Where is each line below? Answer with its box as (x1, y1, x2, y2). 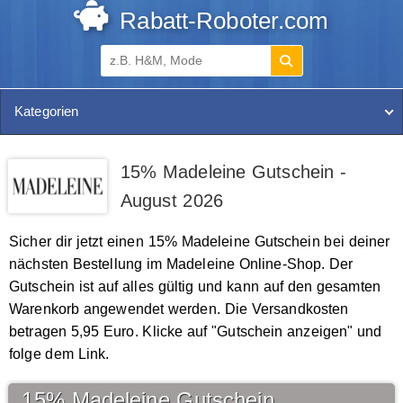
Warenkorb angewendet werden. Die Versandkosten (9, 301, 349, 317)
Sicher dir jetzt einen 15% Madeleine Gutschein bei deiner (9, 234, 390, 249)
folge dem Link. (9, 346, 110, 362)
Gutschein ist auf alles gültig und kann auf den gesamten (9, 279, 381, 294)
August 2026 (120, 191, 224, 210)
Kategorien (14, 103, 79, 119)
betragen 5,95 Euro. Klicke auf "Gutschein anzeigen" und (9, 324, 382, 339)
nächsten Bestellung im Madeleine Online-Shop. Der (9, 256, 354, 272)
